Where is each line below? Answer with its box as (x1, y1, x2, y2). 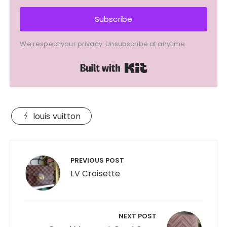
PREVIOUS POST (70, 156, 125, 166)
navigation (9, 152, 70, 173)
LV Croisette (70, 168, 121, 180)
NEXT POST (118, 211, 157, 221)
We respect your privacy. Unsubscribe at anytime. (20, 39, 187, 49)
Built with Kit (147, 59, 196, 71)
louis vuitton (32, 110, 81, 123)
